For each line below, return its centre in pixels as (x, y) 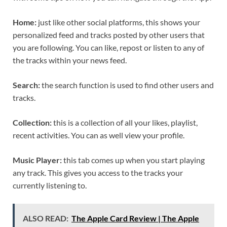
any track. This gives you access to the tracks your (98, 173)
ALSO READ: (46, 218)
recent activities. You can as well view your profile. (99, 135)
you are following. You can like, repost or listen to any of (108, 48)
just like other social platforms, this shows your (118, 22)
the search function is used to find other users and (127, 85)
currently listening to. (50, 185)
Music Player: (37, 160)
